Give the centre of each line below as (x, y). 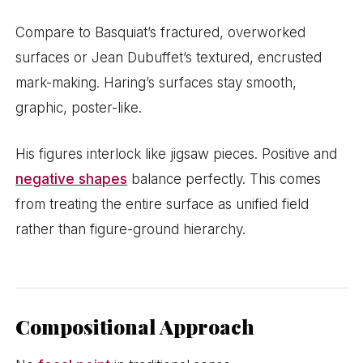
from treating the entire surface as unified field (162, 204)
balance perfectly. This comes (224, 179)
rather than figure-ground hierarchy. (131, 229)
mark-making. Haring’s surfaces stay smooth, (156, 82)
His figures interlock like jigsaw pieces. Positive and (177, 154)
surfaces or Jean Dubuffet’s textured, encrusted (169, 57)
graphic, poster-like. (79, 107)
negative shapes (72, 179)
